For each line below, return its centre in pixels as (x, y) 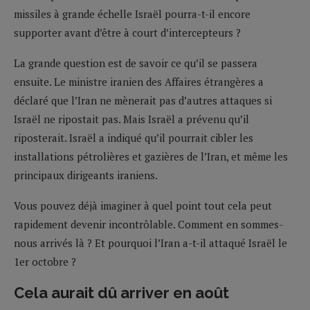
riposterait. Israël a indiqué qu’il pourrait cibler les (134, 137)
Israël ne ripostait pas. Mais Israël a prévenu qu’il (131, 119)
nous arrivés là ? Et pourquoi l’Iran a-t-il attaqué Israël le (151, 243)
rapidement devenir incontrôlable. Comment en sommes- (148, 224)
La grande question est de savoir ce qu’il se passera (136, 63)
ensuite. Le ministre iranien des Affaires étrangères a (139, 81)
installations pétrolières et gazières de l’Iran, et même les (151, 156)
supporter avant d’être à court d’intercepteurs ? (127, 32)
